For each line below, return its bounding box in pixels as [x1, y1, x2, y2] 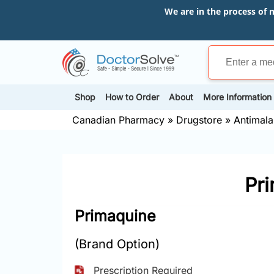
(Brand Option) [75, 236, 160, 251]
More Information [203, 92, 272, 103]
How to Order [105, 92, 159, 103]
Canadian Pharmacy [72, 113, 165, 126]
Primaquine [75, 206, 156, 225]
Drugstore [176, 113, 222, 126]
